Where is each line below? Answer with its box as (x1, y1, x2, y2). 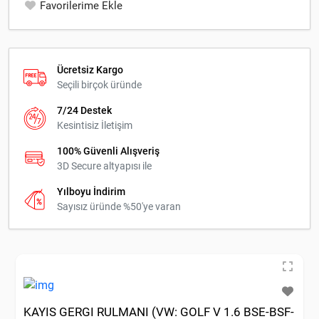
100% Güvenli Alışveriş (57, 145, 159, 157)
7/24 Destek (57, 104, 112, 116)
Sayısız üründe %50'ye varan (57, 200, 181, 212)
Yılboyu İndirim (57, 185, 125, 197)
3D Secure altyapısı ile (57, 159, 152, 172)
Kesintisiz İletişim (57, 119, 132, 131)
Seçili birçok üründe (57, 78, 142, 90)
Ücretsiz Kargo (57, 63, 123, 75)
